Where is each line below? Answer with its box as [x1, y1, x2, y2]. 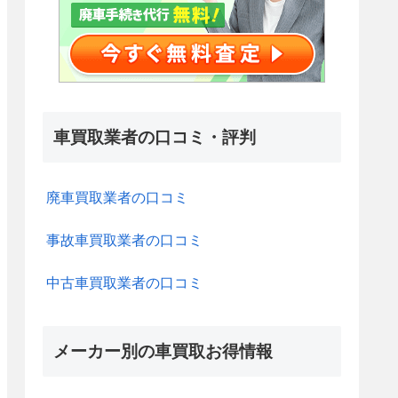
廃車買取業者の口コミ [46, 190, 188, 206]
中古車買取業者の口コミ [46, 275, 203, 291]
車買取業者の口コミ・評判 [53, 128, 256, 147]
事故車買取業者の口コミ [46, 233, 203, 249]
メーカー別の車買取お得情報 [53, 342, 273, 362]
